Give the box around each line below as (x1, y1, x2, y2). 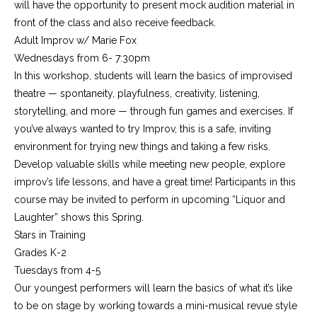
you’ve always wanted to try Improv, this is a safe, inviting (14, 123, 271, 134)
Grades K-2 (14, 247, 67, 258)
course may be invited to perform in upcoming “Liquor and (14, 194, 285, 205)
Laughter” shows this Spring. (14, 212, 144, 223)
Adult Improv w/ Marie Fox (14, 35, 137, 46)
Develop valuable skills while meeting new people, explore (14, 158, 285, 170)
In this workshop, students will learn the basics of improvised (14, 70, 292, 81)
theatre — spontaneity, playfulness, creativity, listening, (14, 88, 260, 99)
